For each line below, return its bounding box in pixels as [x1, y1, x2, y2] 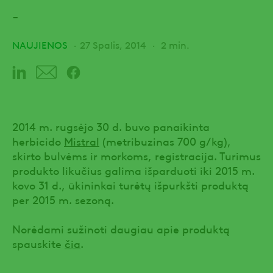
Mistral [64, 132, 99, 148]
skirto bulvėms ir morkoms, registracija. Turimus [12, 147, 261, 163]
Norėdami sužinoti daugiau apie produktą [12, 220, 230, 236]
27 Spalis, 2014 [80, 37, 146, 51]
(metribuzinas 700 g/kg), [99, 132, 231, 148]
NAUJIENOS [12, 37, 68, 51]
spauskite [12, 235, 65, 250]
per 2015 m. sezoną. [12, 191, 114, 207]
